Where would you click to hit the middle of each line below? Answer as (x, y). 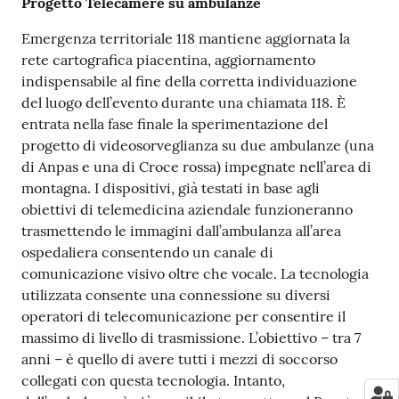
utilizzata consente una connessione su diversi (176, 295)
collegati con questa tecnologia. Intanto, (153, 380)
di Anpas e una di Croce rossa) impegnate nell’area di (196, 167)
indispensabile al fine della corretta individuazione (189, 81)
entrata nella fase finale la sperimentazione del (175, 124)
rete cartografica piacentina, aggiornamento (168, 60)
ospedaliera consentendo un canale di (147, 252)
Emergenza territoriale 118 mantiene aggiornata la (186, 38)
